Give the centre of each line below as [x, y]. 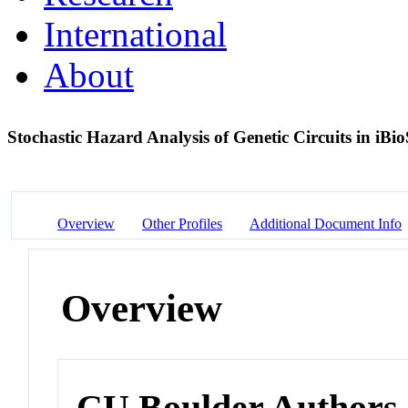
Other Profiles [182, 223]
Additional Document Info [326, 223]
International [135, 34]
